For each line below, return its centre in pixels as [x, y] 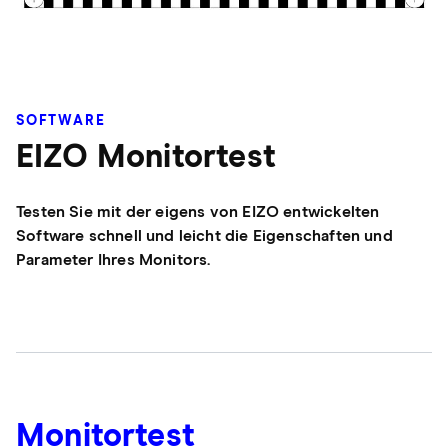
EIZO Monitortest [146, 158]
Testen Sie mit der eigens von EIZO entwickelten [198, 212]
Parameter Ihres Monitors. [113, 260]
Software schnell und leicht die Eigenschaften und [204, 236]
